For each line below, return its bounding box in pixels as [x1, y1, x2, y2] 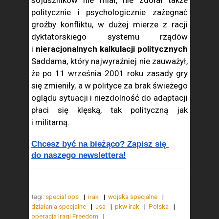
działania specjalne [31, 202, 88, 210]
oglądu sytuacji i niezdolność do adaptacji [31, 93, 188, 103]
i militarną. [31, 117, 69, 127]
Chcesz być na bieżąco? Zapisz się [31, 139, 166, 149]
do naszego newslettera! [31, 150, 126, 160]
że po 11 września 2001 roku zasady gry [31, 68, 188, 78]
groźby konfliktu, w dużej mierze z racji [31, 20, 188, 29]
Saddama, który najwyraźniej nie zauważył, [31, 56, 188, 66]
